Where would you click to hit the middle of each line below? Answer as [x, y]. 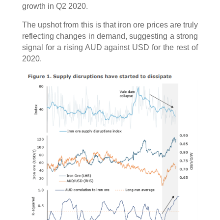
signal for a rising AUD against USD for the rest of [110, 48]
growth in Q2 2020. [55, 6]
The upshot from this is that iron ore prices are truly [110, 25]
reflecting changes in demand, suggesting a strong [110, 36]
